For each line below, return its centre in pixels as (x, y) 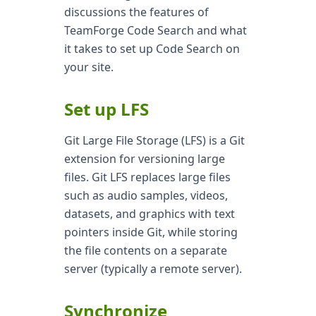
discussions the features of (136, 12)
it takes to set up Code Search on (152, 49)
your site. (89, 67)
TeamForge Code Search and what (155, 30)
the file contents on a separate (145, 250)
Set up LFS (106, 109)
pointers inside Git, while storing (151, 232)
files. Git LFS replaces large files (147, 177)
